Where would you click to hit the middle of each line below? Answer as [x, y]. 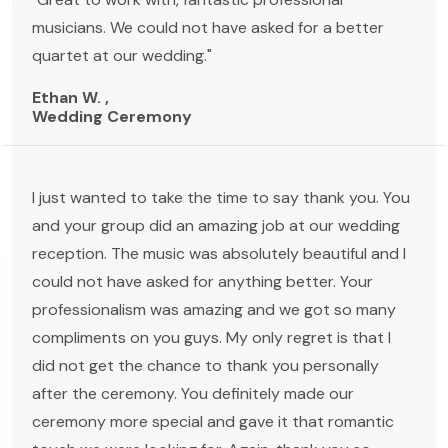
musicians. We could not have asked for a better [208, 27]
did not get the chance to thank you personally [205, 365]
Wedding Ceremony [112, 116]
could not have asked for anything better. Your [202, 281]
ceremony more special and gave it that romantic [213, 421]
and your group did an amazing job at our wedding [216, 225]
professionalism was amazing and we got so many [214, 309]
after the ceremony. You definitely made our [193, 393]
